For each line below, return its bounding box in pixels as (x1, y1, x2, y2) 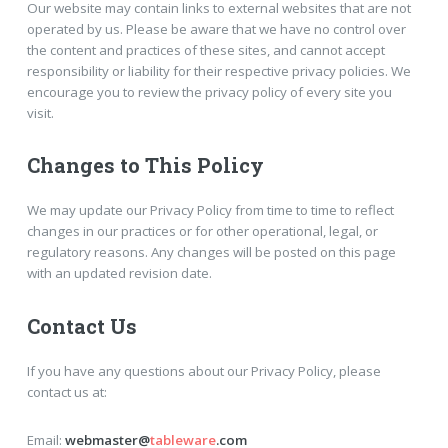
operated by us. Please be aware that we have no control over (26, 19, 406, 38)
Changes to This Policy (26, 152, 264, 179)
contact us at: (26, 382, 107, 401)
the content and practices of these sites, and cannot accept (26, 40, 385, 59)
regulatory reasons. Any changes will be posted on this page (26, 243, 396, 262)
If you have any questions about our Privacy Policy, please (26, 361, 381, 380)
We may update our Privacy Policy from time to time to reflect (26, 201, 394, 220)
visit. (26, 103, 54, 122)
